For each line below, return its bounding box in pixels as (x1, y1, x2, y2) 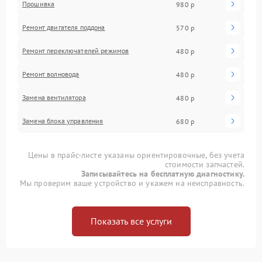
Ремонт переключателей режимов (22, 46, 129, 56)
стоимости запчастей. (164, 159, 244, 170)
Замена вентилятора (22, 93, 86, 102)
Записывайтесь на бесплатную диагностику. (81, 168, 244, 180)
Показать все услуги (90, 215, 172, 227)
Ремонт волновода (22, 70, 80, 79)
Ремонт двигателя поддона (22, 23, 105, 32)
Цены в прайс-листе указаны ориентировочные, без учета (28, 150, 244, 161)
